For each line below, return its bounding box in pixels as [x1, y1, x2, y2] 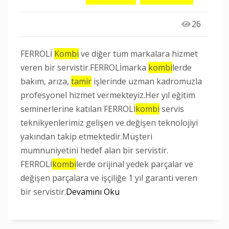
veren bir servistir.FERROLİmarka [20, 62, 148, 73]
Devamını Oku [66, 186, 120, 197]
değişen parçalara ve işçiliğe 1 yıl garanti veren [20, 172, 197, 184]
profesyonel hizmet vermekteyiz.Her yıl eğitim [20, 89, 195, 101]
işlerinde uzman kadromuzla [91, 76, 202, 87]
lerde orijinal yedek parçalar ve [76, 158, 193, 170]
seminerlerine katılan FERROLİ [20, 103, 135, 114]
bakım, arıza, [20, 76, 71, 87]
